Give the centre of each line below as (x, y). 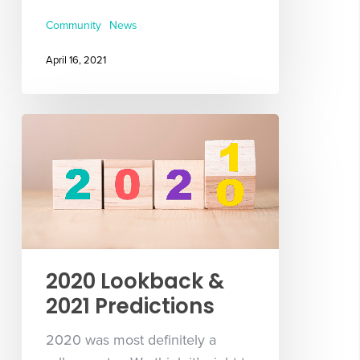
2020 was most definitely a (131, 340)
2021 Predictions (130, 306)
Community (73, 26)
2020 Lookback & (135, 281)
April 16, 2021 (76, 60)
